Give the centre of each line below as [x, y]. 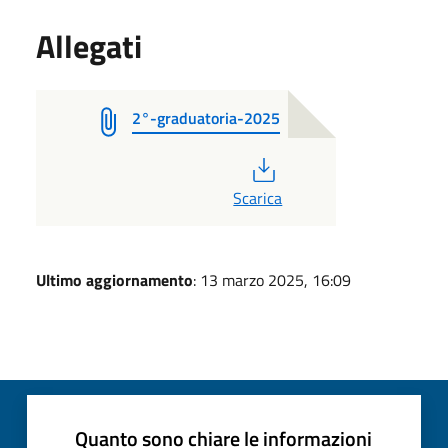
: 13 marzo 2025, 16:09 [272, 280]
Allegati [89, 46]
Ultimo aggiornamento [114, 280]
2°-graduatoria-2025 [206, 118]
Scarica [258, 198]
